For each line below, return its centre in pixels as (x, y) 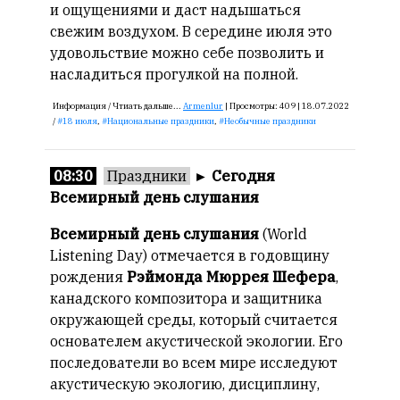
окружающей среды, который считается (194, 320)
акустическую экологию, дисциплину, (185, 384)
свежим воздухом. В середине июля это (191, 31)
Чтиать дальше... (148, 106)
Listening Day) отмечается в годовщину (190, 255)
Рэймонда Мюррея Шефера (231, 277)
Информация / (83, 106)
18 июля (80, 121)
